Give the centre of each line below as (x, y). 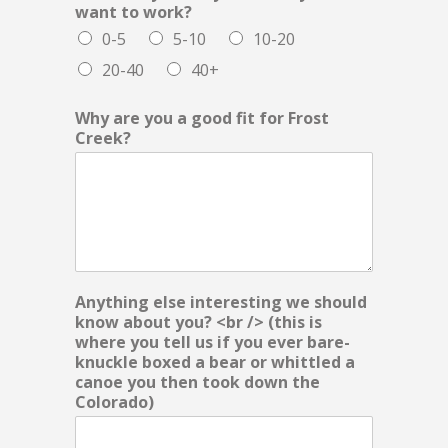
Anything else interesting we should (221, 302)
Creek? (103, 138)
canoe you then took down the (197, 382)
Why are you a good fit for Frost (202, 118)
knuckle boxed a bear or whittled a (215, 362)
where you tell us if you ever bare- (212, 342)
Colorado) (114, 402)
